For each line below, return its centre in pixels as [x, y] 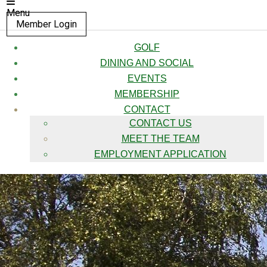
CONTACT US [160, 123]
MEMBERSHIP [147, 94]
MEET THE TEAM [160, 139]
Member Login [47, 24]
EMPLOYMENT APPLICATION [160, 154]
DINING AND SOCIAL [147, 63]
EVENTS [147, 79]
